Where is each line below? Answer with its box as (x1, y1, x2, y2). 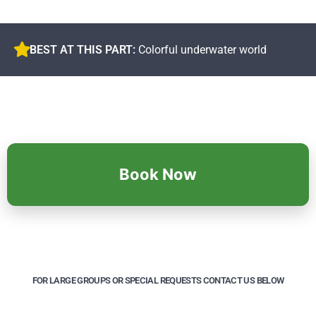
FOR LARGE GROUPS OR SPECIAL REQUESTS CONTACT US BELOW (32, 274, 284, 286)
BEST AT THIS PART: (30, 42, 138, 56)
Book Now (119, 164, 197, 183)
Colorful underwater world (138, 42, 267, 56)
